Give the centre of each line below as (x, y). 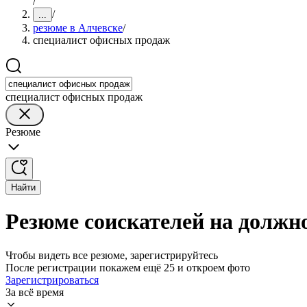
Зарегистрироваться (52, 280)
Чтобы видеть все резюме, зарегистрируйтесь (112, 255)
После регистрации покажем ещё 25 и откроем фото (128, 267)
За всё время (35, 292)
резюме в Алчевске (78, 28)
